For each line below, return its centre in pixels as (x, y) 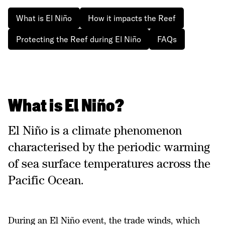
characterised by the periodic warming (109, 147)
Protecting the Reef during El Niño (79, 39)
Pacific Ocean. (46, 180)
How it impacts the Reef (132, 18)
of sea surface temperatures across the (109, 163)
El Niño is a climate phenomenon (95, 130)
